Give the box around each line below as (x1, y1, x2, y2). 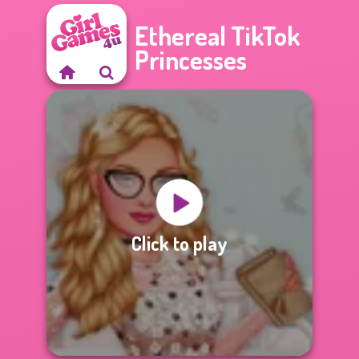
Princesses (135, 43, 247, 76)
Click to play (131, 230, 228, 256)
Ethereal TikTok (135, 19, 301, 52)
